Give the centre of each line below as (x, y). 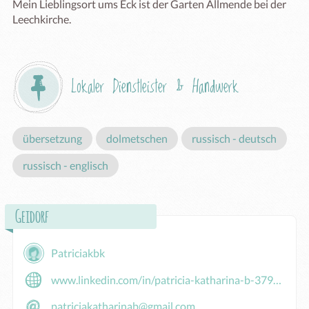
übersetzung (52, 138)
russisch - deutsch (234, 138)
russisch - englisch (66, 165)
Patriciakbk (78, 253)
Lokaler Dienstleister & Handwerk (155, 87)
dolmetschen (137, 138)
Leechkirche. (42, 19)
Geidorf (32, 216)
